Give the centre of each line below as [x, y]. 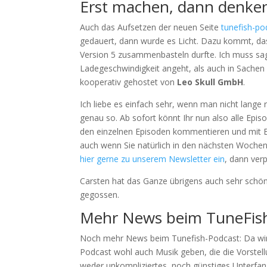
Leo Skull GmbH [209, 82]
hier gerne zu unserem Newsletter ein [153, 159]
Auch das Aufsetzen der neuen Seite [150, 27]
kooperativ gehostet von [128, 82]
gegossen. [100, 194]
